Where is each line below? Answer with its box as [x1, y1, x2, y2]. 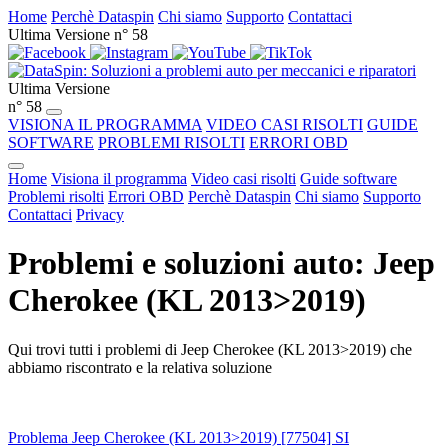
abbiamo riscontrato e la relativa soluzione [8, 358, 272, 376]
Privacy [76, 206, 124, 223]
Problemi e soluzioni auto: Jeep [8, 245, 435, 282]
